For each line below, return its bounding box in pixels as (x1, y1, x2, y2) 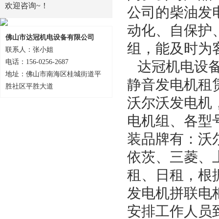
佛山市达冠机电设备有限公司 (5, 34, 94, 41)
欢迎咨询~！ (5, 1, 48, 10)
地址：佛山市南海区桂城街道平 (5, 70, 101, 78)
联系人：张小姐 (5, 46, 53, 53)
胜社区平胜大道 (5, 83, 53, 90)
